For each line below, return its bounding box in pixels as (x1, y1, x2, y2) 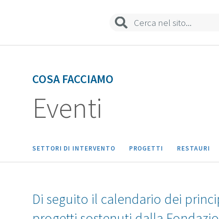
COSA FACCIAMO (32, 71, 113, 87)
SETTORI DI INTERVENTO (32, 144, 115, 153)
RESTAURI (177, 144, 210, 153)
